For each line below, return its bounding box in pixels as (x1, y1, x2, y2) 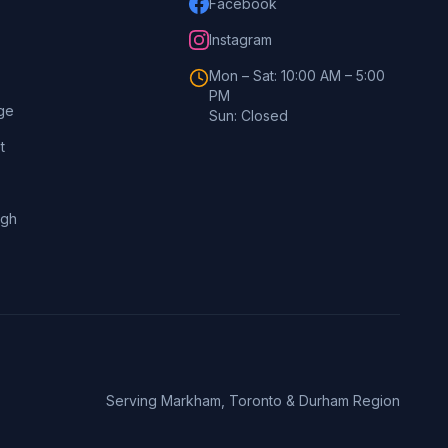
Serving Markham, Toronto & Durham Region (106, 392, 400, 409)
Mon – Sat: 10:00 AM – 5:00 (208, 67, 385, 84)
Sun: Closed (208, 107, 288, 124)
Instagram (208, 31, 272, 48)
